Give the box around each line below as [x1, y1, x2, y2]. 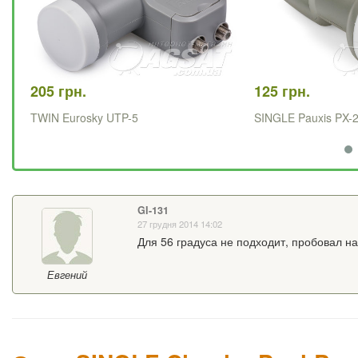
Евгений [46, 268, 87, 283]
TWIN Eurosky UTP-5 [30, 109, 138, 126]
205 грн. [30, 81, 86, 102]
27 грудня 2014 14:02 [137, 217, 222, 231]
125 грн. [254, 81, 310, 102]
